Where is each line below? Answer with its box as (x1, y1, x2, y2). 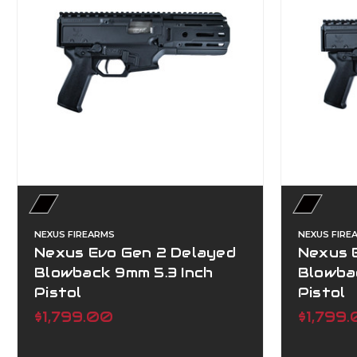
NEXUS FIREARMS (34, 228, 115, 240)
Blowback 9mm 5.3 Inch (34, 263, 214, 281)
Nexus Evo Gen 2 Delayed (34, 243, 236, 261)
